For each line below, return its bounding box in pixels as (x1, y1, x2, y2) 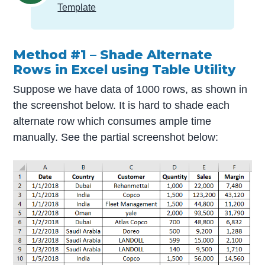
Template (57, 2, 96, 12)
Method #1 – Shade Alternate (13, 46, 213, 62)
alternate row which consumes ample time (13, 115, 212, 127)
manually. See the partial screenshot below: (13, 131, 219, 143)
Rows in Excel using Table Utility (13, 61, 236, 77)
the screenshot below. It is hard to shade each (13, 99, 230, 111)
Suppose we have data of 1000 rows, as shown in (13, 83, 248, 95)
